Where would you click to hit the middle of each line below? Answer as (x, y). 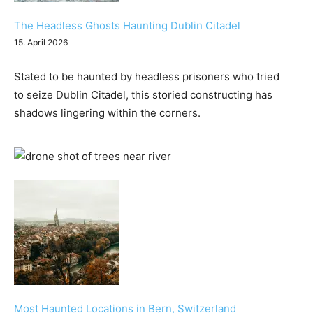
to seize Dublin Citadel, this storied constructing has (143, 95)
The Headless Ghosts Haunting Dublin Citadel (127, 26)
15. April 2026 (41, 43)
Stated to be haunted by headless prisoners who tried (147, 77)
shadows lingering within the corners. (109, 113)
